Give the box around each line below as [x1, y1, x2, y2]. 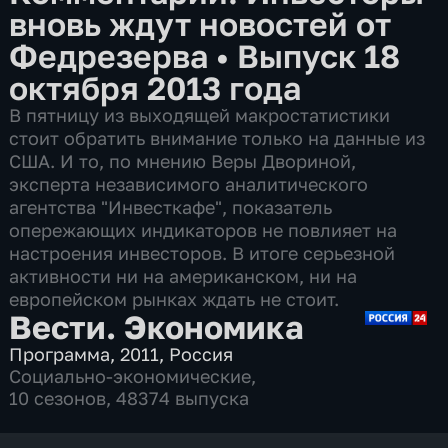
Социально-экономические [9, 364, 252, 387]
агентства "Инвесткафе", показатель [9, 195, 333, 218]
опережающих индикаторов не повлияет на [9, 218, 398, 241]
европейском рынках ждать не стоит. [9, 287, 340, 310]
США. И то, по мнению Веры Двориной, [9, 149, 357, 172]
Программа [9, 342, 111, 365]
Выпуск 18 [237, 35, 401, 75]
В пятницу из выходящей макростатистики [9, 103, 391, 126]
